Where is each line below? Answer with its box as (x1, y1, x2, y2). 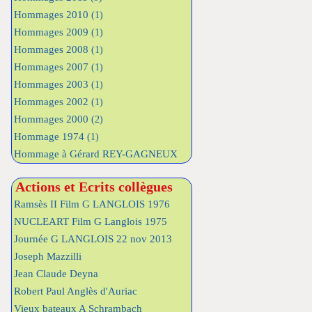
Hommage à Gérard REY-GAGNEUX (14, 148, 178, 159)
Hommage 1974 (14, 131, 87, 142)
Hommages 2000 (14, 114, 91, 125)
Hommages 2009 (14, 26, 91, 38)
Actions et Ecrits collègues (15, 179, 173, 194)
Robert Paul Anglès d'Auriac (14, 286, 137, 297)
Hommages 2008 (14, 44, 91, 55)
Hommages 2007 (14, 61, 91, 72)
